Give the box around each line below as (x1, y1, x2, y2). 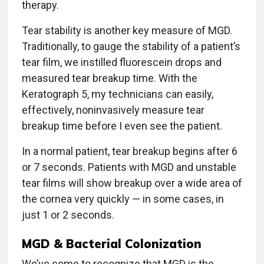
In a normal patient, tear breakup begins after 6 (22, 145, 237, 158)
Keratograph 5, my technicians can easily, (22, 88, 213, 101)
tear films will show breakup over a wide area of (22, 177, 242, 190)
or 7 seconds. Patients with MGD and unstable (22, 161, 236, 174)
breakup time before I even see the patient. (22, 120, 222, 133)
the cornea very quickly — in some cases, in (22, 193, 224, 206)
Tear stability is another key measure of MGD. (22, 24, 232, 37)
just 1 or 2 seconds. (22, 209, 114, 222)
